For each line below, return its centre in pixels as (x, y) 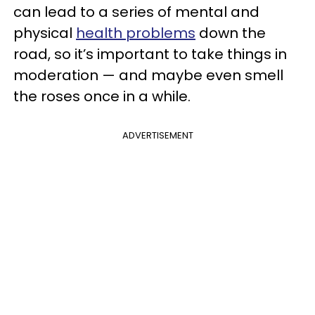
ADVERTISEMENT (157, 135)
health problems (136, 33)
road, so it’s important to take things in (150, 54)
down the (231, 33)
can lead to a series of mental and (136, 12)
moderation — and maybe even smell (148, 75)
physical (45, 33)
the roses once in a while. (102, 96)
